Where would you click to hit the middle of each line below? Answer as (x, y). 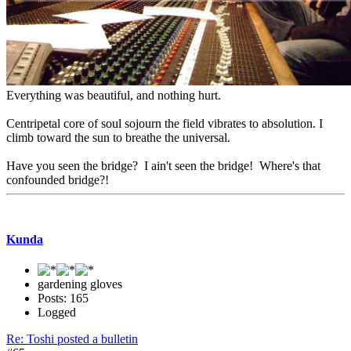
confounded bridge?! (58, 180)
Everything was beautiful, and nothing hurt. (114, 96)
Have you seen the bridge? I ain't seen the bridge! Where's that (163, 166)
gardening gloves (80, 284)
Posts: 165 (63, 298)
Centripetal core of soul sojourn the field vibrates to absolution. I (165, 124)
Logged (57, 312)
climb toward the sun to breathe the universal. (118, 138)
